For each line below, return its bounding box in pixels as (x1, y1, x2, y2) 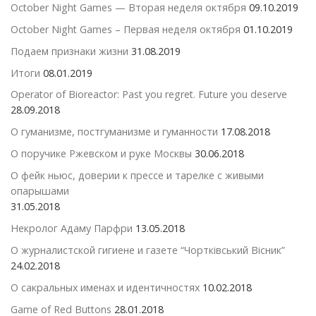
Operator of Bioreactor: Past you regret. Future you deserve (11, 87, 287, 102)
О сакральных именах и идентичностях (11, 280, 200, 294)
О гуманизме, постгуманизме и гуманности (11, 125, 218, 139)
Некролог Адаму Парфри (11, 221, 133, 236)
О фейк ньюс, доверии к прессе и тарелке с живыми (11, 169, 264, 183)
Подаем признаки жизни (11, 44, 128, 58)
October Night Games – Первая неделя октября (11, 22, 241, 36)
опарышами (11, 184, 69, 198)
